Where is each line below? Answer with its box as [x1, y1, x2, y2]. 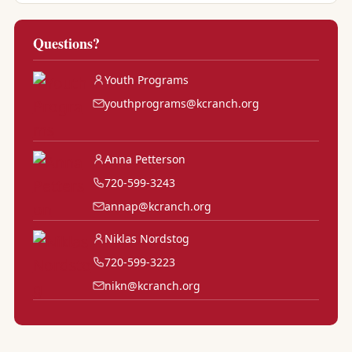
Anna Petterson [104, 151, 185, 167]
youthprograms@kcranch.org [104, 95, 259, 111]
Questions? [32, 32, 100, 53]
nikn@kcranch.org [104, 277, 200, 293]
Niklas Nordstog [104, 230, 189, 246]
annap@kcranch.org [104, 198, 211, 214]
